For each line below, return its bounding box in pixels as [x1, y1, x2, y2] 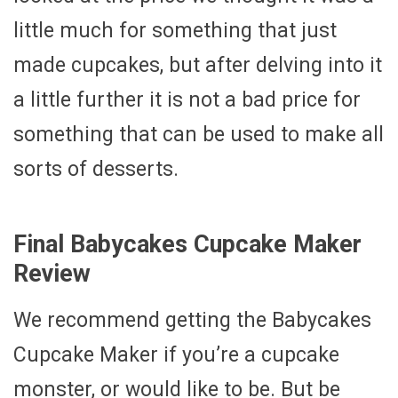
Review [13, 259, 91, 288]
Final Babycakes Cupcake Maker [13, 229, 362, 259]
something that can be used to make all [13, 122, 384, 147]
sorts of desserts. [13, 156, 179, 181]
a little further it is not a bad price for [13, 87, 361, 112]
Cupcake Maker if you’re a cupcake [13, 343, 339, 368]
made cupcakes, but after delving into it [13, 52, 382, 77]
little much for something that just [13, 18, 337, 43]
